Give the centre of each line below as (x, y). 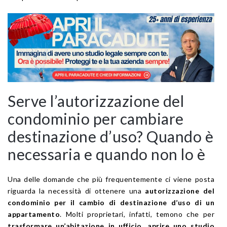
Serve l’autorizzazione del (96, 101)
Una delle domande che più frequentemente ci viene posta (111, 179)
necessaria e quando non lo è (106, 154)
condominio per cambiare (96, 118)
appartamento (34, 214)
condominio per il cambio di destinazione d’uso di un (111, 202)
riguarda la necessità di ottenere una (77, 191)
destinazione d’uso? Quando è (110, 136)
